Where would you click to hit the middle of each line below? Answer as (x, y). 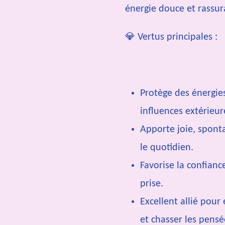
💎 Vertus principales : (171, 37)
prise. (152, 184)
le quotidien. (167, 147)
